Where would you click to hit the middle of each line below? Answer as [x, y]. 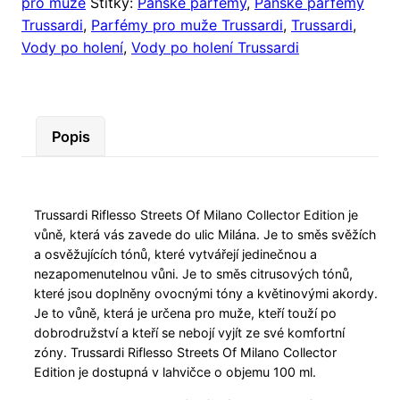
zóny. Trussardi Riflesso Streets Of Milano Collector [186, 353]
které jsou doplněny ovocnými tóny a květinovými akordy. [206, 294]
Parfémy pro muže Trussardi [187, 25]
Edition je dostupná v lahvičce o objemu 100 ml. [175, 372]
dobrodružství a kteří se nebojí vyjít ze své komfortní [190, 333]
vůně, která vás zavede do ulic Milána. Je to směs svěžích [205, 235]
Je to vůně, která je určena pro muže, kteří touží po [186, 313]
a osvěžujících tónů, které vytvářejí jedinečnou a [176, 254]
